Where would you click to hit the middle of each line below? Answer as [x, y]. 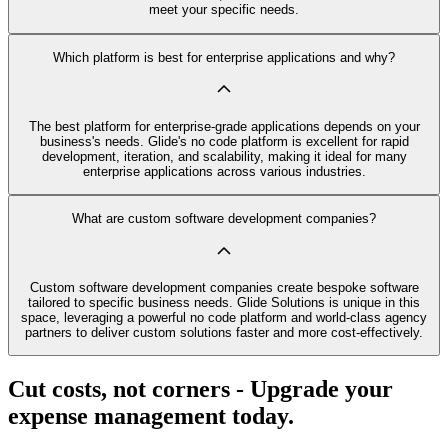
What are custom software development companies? [224, 219]
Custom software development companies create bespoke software [224, 287]
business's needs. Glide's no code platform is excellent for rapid [224, 141]
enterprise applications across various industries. [224, 171]
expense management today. [151, 416]
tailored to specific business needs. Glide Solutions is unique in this [224, 302]
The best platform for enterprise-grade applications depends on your [224, 126]
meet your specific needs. [224, 10]
